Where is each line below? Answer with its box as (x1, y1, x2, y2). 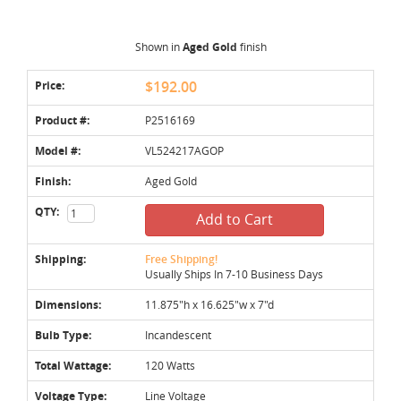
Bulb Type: (35, 327, 91, 343)
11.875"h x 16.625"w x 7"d (145, 296, 274, 311)
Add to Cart (196, 209, 273, 229)
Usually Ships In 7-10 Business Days (145, 266, 323, 281)
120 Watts (145, 357, 195, 372)
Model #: (35, 142, 81, 158)
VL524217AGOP (145, 142, 224, 158)
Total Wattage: (35, 357, 111, 373)
